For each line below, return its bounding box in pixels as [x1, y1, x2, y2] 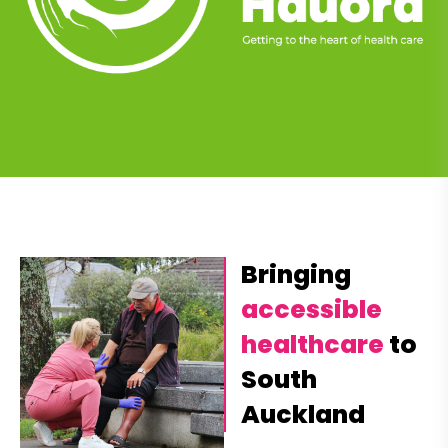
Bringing [241, 256, 351, 292]
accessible [241, 291, 382, 327]
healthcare [241, 326, 384, 362]
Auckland [241, 396, 365, 432]
